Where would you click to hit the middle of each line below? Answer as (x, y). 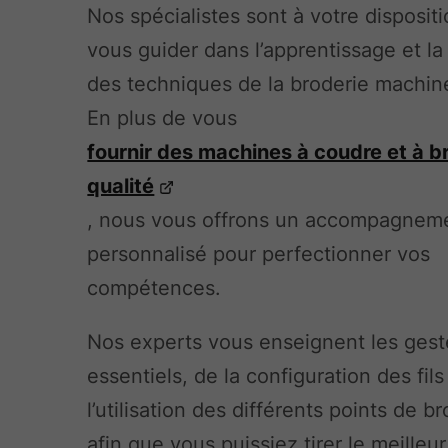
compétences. (154, 287)
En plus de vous (162, 117)
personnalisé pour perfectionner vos (259, 253)
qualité (121, 185)
